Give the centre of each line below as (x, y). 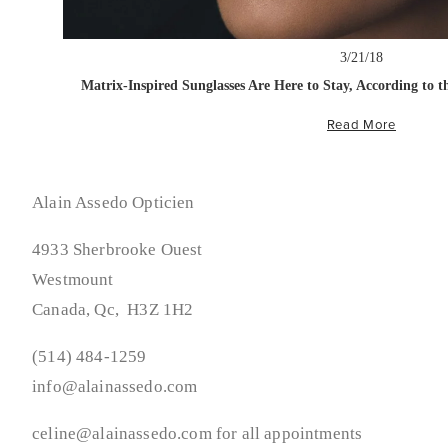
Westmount (73, 280)
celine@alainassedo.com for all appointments (197, 434)
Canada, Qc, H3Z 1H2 (113, 310)
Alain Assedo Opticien (113, 203)
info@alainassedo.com (115, 387)
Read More (361, 124)
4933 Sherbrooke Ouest (117, 250)
